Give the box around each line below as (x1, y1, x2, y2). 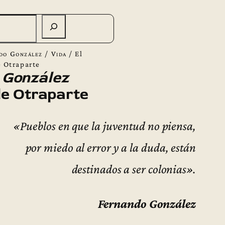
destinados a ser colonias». (71, 162, 196, 176)
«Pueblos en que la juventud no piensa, (13, 119, 196, 133)
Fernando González (97, 196, 196, 210)
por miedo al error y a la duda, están (25, 140, 196, 155)
